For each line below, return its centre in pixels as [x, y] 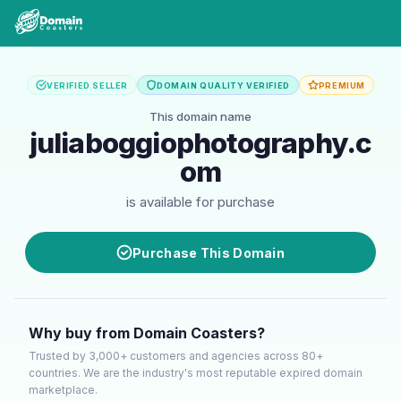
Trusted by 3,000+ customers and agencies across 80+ [176, 356]
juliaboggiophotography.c [200, 143]
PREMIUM [341, 85]
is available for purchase [200, 202]
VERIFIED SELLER [87, 85]
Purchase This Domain [209, 252]
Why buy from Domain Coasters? [147, 333]
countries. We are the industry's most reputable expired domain [196, 373]
